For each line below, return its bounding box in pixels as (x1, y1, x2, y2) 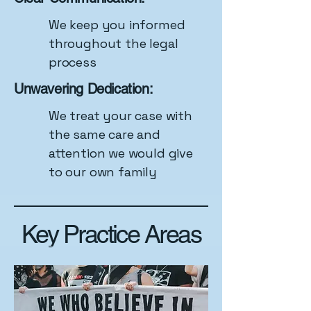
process (49, 54, 96, 70)
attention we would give (49, 145, 193, 161)
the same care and (49, 126, 160, 142)
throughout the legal (49, 35, 178, 51)
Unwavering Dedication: (14, 81, 153, 97)
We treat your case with (49, 108, 192, 124)
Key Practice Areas (21, 219, 201, 249)
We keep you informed (49, 17, 185, 33)
